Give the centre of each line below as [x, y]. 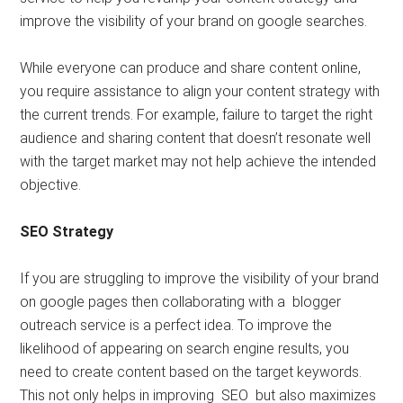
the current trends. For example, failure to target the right [197, 114]
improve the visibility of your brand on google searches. [194, 21]
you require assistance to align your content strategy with [200, 91]
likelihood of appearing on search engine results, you [185, 348]
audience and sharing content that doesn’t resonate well [196, 138]
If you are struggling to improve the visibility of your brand [200, 278]
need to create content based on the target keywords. [191, 372]
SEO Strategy [67, 231]
